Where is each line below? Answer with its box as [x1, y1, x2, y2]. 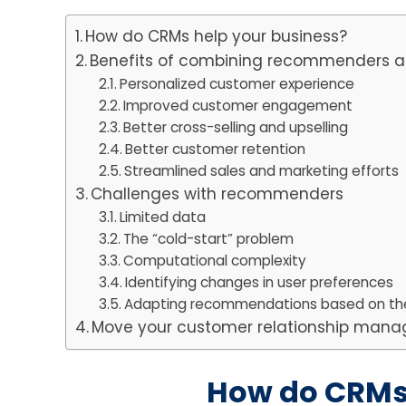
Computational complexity [122, 251, 310, 271]
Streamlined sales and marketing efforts [123, 161, 402, 181]
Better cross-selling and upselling [122, 118, 352, 138]
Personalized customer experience [119, 74, 358, 94]
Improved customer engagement [122, 96, 356, 116]
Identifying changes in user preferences [124, 273, 397, 293]
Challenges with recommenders [91, 183, 353, 206]
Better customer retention [124, 140, 309, 159]
